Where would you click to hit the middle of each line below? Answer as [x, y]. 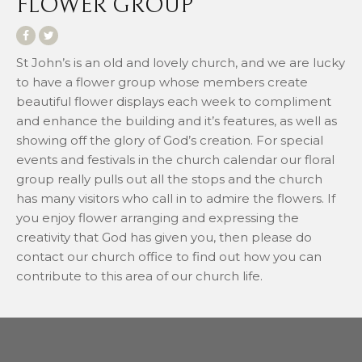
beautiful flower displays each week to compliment [174, 101]
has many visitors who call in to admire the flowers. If [176, 198]
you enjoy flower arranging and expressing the [158, 217]
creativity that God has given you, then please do [164, 237]
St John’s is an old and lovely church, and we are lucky [181, 62]
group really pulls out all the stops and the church [169, 179]
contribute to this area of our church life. [139, 276]
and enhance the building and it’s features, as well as [177, 120]
